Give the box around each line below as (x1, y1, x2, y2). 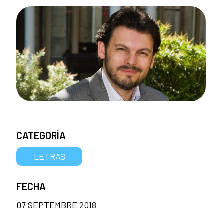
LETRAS (33, 150, 65, 162)
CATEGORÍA (16, 129, 66, 141)
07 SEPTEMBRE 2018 (16, 199, 96, 210)
